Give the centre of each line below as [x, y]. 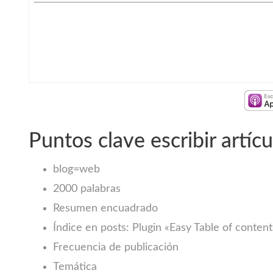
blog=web [76, 169]
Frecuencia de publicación [115, 247]
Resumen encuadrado [105, 208]
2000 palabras [87, 189]
